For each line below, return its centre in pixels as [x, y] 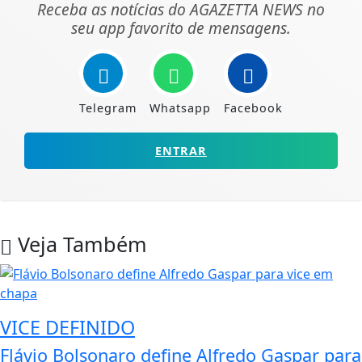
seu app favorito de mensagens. [181, 28]
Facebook [253, 108]
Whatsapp [180, 108]
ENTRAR [181, 151]
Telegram [108, 108]
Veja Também [80, 244]
